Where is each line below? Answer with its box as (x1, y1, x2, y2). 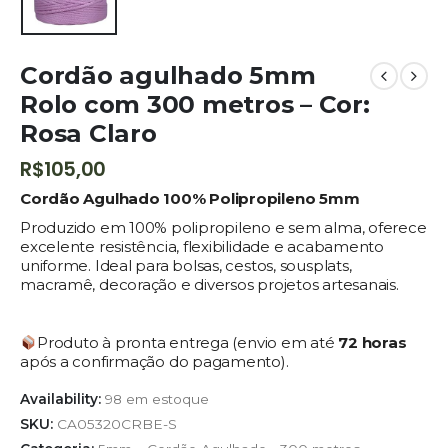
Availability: (20, 390, 105, 407)
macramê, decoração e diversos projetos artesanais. (20, 275, 399, 295)
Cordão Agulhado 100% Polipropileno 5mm (20, 189, 360, 209)
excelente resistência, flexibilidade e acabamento (20, 237, 384, 257)
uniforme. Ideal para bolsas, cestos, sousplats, (20, 256, 352, 276)
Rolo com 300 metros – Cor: (20, 89, 370, 120)
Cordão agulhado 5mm (20, 60, 316, 91)
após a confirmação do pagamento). (20, 352, 289, 372)
